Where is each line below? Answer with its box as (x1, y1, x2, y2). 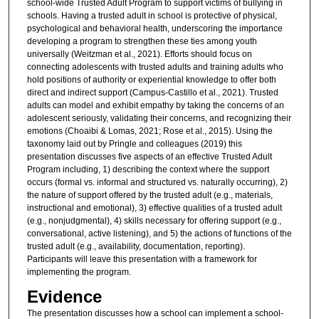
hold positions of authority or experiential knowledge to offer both (26, 74, 276, 85)
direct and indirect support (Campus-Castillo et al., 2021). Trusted (26, 87, 278, 98)
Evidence (26, 287, 102, 307)
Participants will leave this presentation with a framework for (26, 253, 257, 264)
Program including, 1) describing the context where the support (26, 164, 269, 174)
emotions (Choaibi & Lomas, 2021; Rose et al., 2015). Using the (26, 125, 273, 136)
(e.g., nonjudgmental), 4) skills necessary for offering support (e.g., (26, 215, 281, 226)
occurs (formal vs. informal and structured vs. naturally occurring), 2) (26, 177, 288, 187)
